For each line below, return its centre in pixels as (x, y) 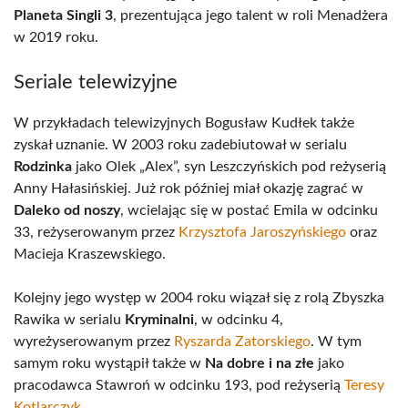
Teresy (364, 385)
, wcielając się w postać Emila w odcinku (249, 210)
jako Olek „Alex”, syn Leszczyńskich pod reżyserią (229, 167)
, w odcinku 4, (239, 320)
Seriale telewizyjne (96, 82)
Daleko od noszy (67, 210)
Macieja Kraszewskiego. (90, 254)
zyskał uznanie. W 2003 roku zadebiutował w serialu (180, 145)
